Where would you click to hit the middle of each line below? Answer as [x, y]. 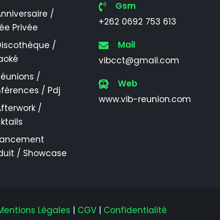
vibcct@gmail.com [139, 60]
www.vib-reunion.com [145, 99]
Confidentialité [135, 210]
